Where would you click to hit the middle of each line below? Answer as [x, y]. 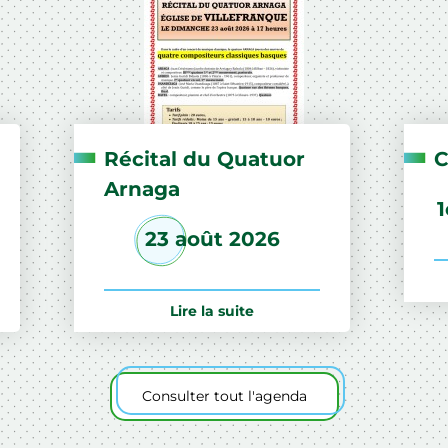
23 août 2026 [212, 238]
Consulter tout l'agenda [224, 395]
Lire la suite [212, 310]
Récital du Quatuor [204, 158]
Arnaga [142, 188]
